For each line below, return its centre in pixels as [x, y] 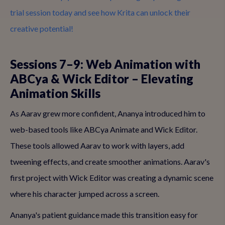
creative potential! [42, 28]
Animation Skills [55, 93]
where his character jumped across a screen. [85, 194]
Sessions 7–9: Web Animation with [105, 64]
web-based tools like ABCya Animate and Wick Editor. [104, 129]
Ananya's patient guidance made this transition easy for [104, 215]
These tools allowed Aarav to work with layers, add [97, 145]
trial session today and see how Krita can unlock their [100, 12]
